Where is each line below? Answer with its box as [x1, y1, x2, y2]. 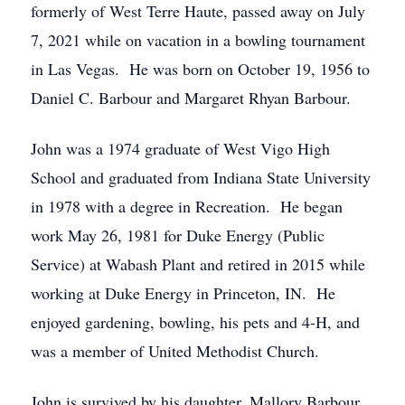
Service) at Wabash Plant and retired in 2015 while [31, 253, 365, 275]
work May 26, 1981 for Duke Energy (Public [31, 224, 325, 246]
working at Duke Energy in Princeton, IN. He [31, 282, 335, 304]
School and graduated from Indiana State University [31, 166, 371, 188]
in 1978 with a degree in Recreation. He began [31, 195, 343, 217]
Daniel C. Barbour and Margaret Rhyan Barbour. [31, 87, 351, 108]
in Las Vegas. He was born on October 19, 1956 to [31, 58, 370, 80]
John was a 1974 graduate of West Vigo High [31, 137, 330, 159]
